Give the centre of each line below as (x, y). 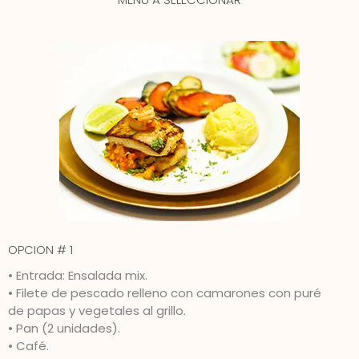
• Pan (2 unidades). (64, 329)
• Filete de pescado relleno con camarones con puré (165, 293)
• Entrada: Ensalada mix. (78, 276)
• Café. (28, 346)
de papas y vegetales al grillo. (97, 311)
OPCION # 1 (40, 250)
